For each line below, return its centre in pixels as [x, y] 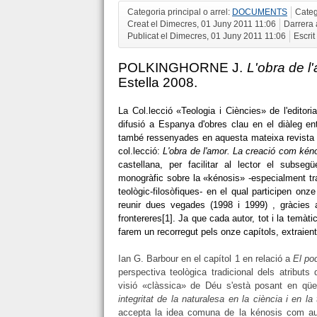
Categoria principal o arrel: [180, 12]
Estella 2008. [158, 82]
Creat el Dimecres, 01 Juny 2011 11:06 [202, 24]
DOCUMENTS [260, 12]
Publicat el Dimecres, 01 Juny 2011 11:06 [207, 36]
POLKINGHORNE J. [183, 67]
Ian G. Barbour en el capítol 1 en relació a [206, 259]
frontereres [140, 219]
